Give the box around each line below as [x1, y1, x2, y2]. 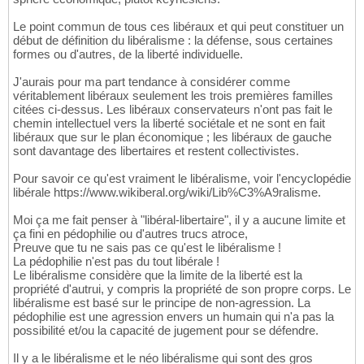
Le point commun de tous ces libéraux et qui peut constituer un [13, 19, 344, 33]
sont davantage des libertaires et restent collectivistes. [13, 143, 299, 158]
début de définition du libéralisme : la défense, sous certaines [13, 32, 333, 47]
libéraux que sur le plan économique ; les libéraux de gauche [13, 129, 331, 144]
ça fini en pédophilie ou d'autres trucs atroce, [13, 226, 248, 240]
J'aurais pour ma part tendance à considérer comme [13, 74, 290, 89]
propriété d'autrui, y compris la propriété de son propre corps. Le [13, 281, 351, 296]
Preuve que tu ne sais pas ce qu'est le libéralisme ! [13, 240, 281, 254]
